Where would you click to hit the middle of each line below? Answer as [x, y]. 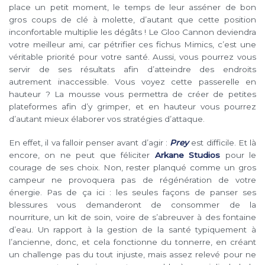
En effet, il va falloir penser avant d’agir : [90, 143]
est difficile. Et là [223, 143]
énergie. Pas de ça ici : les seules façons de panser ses [132, 193]
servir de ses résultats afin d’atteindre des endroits [132, 70]
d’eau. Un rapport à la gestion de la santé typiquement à [132, 230]
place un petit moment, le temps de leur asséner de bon [132, 7]
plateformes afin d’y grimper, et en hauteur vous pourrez [132, 107]
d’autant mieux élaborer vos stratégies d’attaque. [107, 119]
